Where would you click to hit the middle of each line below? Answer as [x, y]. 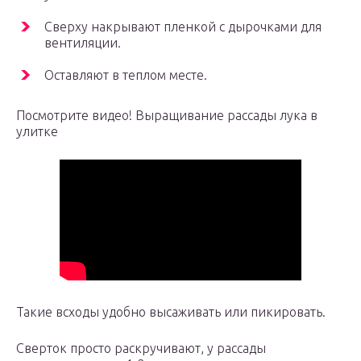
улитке [37, 132]
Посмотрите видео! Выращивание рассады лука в [167, 116]
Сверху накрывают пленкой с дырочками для [183, 27]
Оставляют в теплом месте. [126, 75]
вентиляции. [83, 43]
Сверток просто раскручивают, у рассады [141, 349]
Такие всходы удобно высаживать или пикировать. [171, 312]
